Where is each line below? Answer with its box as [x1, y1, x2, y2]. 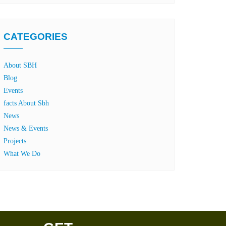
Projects [4, 137, 26, 145]
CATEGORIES [4, 31, 68, 42]
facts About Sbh [4, 99, 49, 107]
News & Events [4, 125, 48, 132]
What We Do [4, 150, 40, 157]
